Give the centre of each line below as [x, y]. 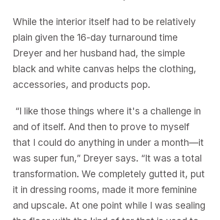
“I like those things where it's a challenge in [107, 111]
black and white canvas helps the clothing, [105, 69]
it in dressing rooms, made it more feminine [105, 190]
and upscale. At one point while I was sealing [109, 206]
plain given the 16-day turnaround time [96, 38]
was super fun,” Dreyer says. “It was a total [108, 159]
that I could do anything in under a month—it [109, 143]
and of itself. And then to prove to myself [101, 127]
